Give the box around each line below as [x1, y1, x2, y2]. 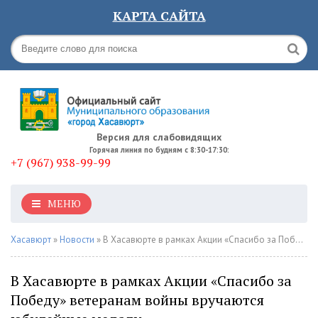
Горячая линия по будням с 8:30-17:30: [89, 145, 229, 155]
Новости [60, 234, 94, 246]
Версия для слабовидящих [97, 131, 221, 143]
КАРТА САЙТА [112, 7, 206, 24]
